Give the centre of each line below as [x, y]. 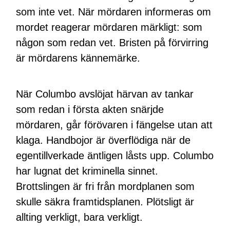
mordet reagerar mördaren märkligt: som [109, 27]
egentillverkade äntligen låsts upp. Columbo [115, 155]
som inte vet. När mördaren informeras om [114, 12]
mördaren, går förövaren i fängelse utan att [114, 124]
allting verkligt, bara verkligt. [80, 217]
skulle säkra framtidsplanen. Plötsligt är [105, 202]
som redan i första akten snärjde [90, 109]
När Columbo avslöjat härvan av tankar [105, 94]
